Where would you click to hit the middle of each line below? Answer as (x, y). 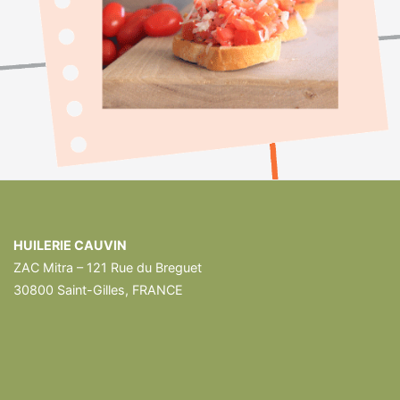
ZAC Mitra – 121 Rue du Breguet (108, 267)
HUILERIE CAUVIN (70, 245)
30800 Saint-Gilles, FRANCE (98, 289)
